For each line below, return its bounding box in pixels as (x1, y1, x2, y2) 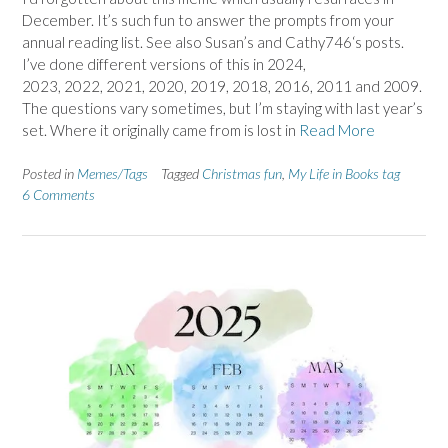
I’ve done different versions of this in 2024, (22, 54, 306, 73)
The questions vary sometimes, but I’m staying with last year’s (22, 98, 423, 117)
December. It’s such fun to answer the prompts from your (22, 10, 394, 29)
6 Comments (22, 186, 95, 204)
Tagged (161, 165, 202, 183)
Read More (299, 120, 375, 139)
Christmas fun (202, 165, 282, 183)
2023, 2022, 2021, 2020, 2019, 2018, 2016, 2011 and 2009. (22, 76, 422, 95)
